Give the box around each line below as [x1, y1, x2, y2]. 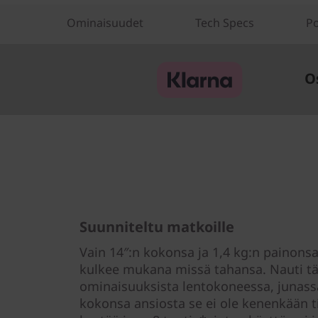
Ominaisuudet [67, 15, 143, 31]
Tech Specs [195, 15, 254, 31]
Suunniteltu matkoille [79, 217, 234, 237]
